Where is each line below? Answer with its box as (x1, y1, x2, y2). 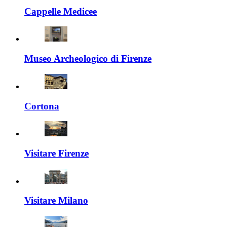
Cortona (24, 100, 59, 111)
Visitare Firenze (24, 147, 89, 159)
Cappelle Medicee (24, 6, 97, 17)
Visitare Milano (24, 195, 88, 206)
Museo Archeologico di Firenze (24, 53, 152, 64)
